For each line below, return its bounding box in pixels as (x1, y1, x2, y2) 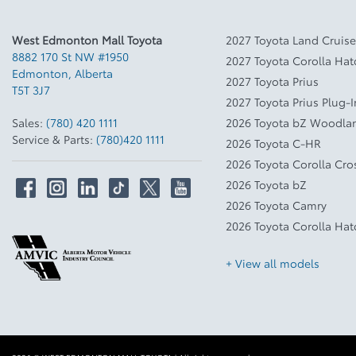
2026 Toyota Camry (225, 196, 327, 213)
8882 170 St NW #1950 (12, 48, 129, 64)
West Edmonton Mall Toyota (12, 31, 162, 48)
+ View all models (225, 254, 319, 271)
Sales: (12, 114, 46, 130)
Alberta (75, 64, 113, 81)
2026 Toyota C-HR (225, 134, 321, 151)
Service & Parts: (12, 130, 96, 147)
